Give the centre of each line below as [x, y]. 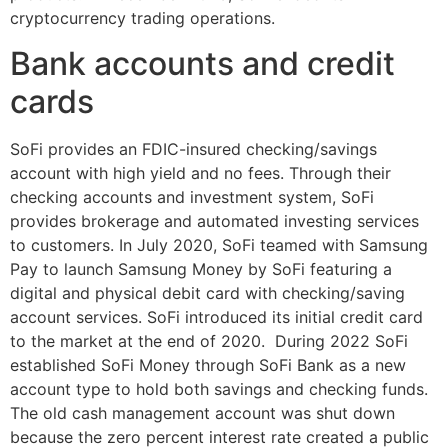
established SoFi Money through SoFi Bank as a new [208, 364]
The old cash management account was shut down [202, 412]
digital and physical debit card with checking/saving [207, 292]
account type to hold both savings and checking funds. [219, 388]
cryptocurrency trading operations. [142, 18]
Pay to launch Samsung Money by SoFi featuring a [201, 268]
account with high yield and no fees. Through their [200, 172]
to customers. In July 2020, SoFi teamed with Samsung [219, 244]
